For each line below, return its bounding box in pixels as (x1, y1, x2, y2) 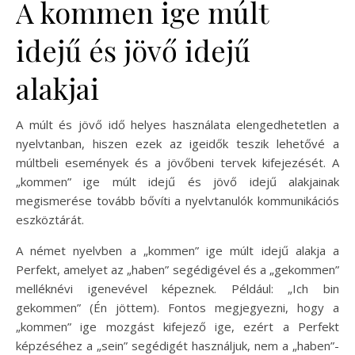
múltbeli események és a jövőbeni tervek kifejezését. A (16, 155, 339, 170)
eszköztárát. (16, 212, 84, 227)
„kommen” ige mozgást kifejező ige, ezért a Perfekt (16, 319, 339, 334)
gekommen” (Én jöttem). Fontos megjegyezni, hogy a (16, 300, 339, 315)
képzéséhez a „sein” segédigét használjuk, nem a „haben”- (16, 338, 339, 353)
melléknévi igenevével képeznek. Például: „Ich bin (16, 281, 339, 296)
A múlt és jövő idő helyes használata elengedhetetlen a (16, 116, 339, 132)
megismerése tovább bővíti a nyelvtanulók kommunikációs (16, 193, 339, 208)
